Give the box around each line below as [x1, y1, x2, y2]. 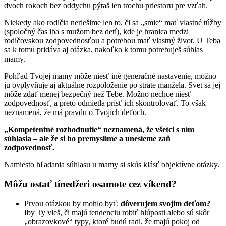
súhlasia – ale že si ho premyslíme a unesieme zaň [4, 134, 171, 143]
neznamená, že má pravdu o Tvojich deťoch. [4, 107, 146, 117]
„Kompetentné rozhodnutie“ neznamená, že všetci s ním [4, 125, 194, 134]
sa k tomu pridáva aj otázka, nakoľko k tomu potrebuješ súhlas [4, 45, 203, 54]
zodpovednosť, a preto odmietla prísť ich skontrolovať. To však [4, 98, 206, 107]
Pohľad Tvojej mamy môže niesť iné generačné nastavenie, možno [4, 71, 216, 80]
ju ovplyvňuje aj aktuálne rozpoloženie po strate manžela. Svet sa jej [4, 80, 220, 89]
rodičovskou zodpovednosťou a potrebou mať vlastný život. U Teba [4, 36, 220, 45]
